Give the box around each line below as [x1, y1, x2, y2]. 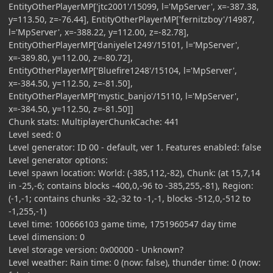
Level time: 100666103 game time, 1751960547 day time [9, 218, 236, 230]
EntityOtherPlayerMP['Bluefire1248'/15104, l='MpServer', [9, 64, 237, 76]
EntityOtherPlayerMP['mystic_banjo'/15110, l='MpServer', [9, 90, 239, 102]
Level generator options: [9, 154, 108, 166]
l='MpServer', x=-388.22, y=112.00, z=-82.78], [9, 26, 189, 38]
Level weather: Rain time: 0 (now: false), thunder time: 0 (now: [9, 256, 261, 268]
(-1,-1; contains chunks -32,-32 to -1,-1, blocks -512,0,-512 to [9, 192, 250, 204]
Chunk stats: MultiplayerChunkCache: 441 [9, 115, 179, 127]
